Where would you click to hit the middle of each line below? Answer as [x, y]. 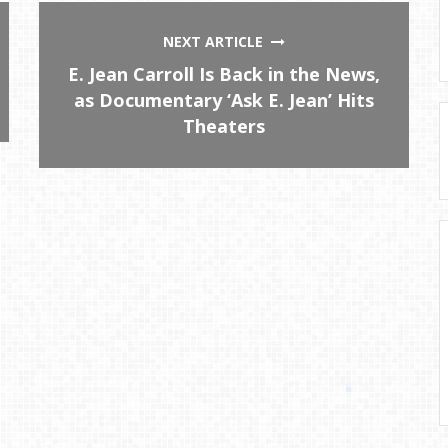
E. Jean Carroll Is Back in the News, [224, 73]
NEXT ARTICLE [217, 41]
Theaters [224, 125]
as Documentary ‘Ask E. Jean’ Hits [224, 99]
